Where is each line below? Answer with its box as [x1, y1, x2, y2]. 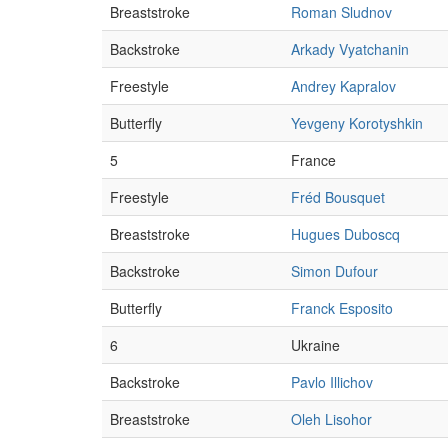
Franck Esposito [291, 298, 393, 318]
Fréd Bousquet [291, 187, 385, 207]
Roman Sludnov [291, 2, 392, 22]
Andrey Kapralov [291, 76, 396, 96]
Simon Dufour [291, 261, 378, 281]
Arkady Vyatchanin [291, 39, 409, 59]
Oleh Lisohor [291, 409, 372, 429]
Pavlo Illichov [291, 372, 373, 392]
